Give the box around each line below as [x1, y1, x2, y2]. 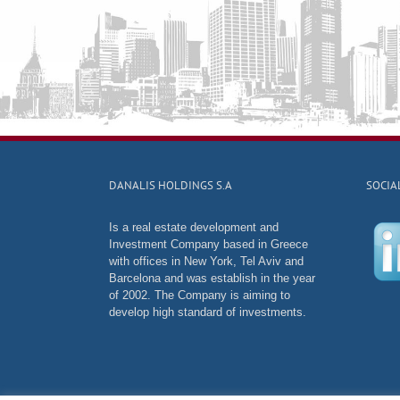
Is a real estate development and [109, 221, 279, 235]
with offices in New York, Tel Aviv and [109, 254, 304, 269]
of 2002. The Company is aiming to [109, 288, 290, 303]
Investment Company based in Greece [109, 237, 308, 252]
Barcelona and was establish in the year [109, 271, 315, 286]
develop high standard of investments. [109, 305, 306, 320]
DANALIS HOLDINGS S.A [109, 178, 232, 194]
